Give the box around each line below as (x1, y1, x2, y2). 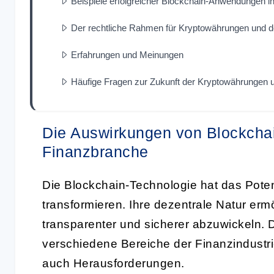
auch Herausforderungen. (42, 256, 185, 270)
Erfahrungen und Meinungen (71, 49, 183, 60)
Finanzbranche (42, 143, 149, 160)
